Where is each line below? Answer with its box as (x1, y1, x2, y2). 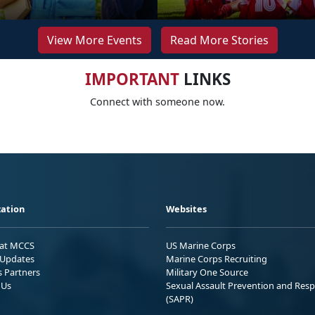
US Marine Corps (166, 238, 236, 252)
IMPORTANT (84, 67, 179, 90)
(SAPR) (166, 292, 193, 305)
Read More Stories (169, 32, 269, 48)
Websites (166, 202, 207, 215)
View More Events (46, 32, 142, 48)
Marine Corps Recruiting (166, 252, 267, 265)
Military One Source (166, 265, 248, 278)
